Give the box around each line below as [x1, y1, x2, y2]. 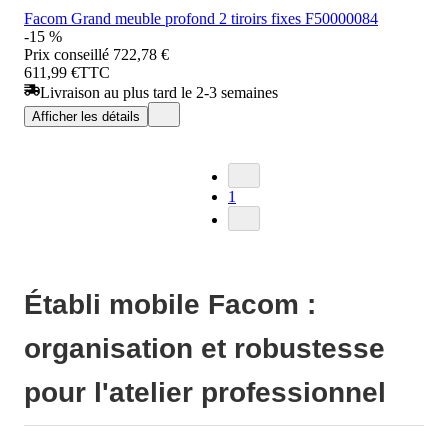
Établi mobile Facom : [24, 288, 316, 320]
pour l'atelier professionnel [24, 376, 386, 408]
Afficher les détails [32, 108, 140, 124]
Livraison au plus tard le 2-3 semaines [40, 83, 278, 101]
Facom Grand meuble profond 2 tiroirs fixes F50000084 [24, 9, 378, 27]
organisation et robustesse [24, 332, 385, 364]
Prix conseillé [24, 45, 109, 63]
